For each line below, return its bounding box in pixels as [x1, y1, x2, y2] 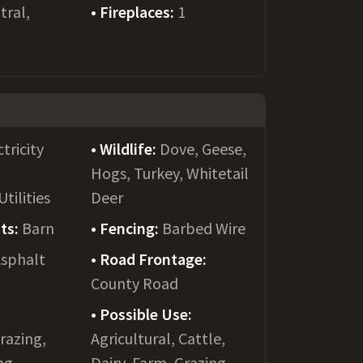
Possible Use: [99, 304, 192, 324]
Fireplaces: [99, 2, 177, 22]
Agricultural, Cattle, [90, 328, 225, 348]
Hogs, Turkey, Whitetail [90, 163, 249, 183]
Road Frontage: [99, 249, 207, 269]
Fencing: [99, 218, 162, 238]
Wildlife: [99, 139, 160, 159]
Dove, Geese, [159, 139, 246, 159]
